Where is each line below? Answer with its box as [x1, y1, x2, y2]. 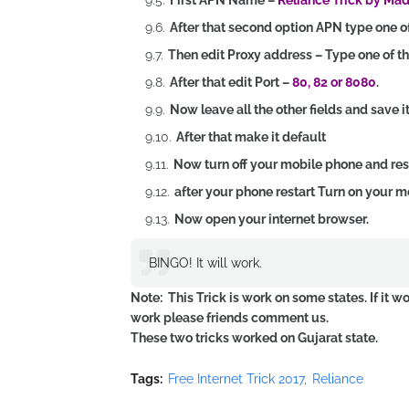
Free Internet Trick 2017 [168, 372, 304, 386]
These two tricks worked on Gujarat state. [131, 330, 378, 345]
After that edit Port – [170, 75, 292, 89]
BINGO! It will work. [149, 256, 262, 270]
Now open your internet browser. [174, 212, 369, 226]
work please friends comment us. [131, 310, 329, 325]
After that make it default [176, 130, 326, 144]
